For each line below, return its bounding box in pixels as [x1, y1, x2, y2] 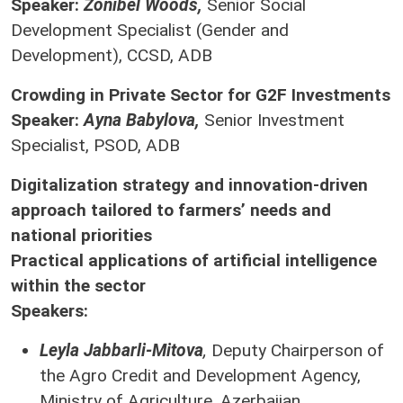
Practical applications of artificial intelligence [11, 250, 377, 271]
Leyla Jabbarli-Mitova [40, 340, 203, 361]
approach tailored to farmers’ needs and [11, 200, 331, 220]
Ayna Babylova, [84, 110, 200, 130]
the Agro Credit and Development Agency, [40, 365, 361, 386]
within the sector [11, 275, 146, 296]
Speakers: [11, 300, 97, 321]
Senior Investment [204, 110, 345, 130]
